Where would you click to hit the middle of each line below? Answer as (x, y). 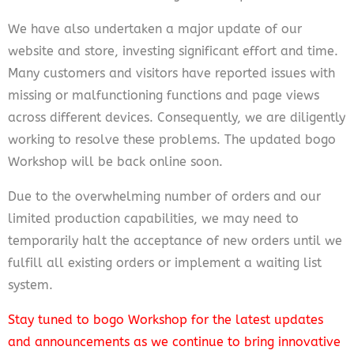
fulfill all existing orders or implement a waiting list (165, 262)
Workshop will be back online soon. (115, 161)
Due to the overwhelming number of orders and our (164, 196)
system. (30, 284)
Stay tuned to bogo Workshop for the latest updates (166, 319)
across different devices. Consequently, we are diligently (177, 117)
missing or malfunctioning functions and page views (164, 95)
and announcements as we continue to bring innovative (174, 341)
